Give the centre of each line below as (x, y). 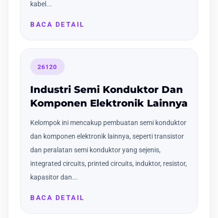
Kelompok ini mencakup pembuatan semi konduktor (108, 122)
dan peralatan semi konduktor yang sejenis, (95, 150)
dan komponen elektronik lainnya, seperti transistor (107, 136)
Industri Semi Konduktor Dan (107, 89)
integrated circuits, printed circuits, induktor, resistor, (109, 163)
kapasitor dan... (54, 177)
